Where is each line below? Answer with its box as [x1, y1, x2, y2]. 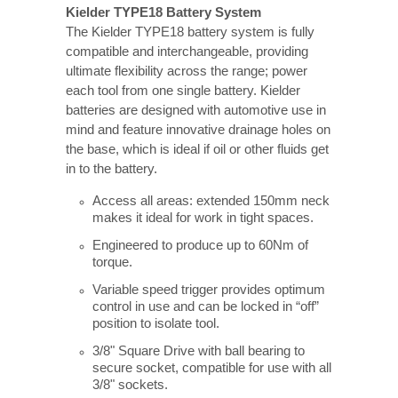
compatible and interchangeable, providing [66, 44, 308, 59]
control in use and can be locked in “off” [92, 298, 319, 314]
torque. [92, 254, 132, 269]
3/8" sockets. [92, 377, 168, 392]
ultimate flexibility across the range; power [66, 63, 307, 78]
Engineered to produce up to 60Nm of [92, 237, 308, 252]
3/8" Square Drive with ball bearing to [92, 343, 305, 358]
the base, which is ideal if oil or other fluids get [66, 141, 329, 156]
